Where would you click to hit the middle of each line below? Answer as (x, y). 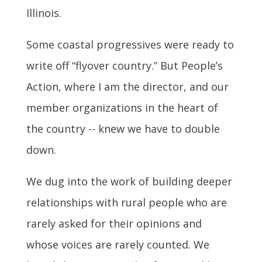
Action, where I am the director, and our (127, 87)
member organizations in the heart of (122, 108)
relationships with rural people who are (126, 203)
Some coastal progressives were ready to (130, 45)
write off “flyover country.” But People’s (124, 66)
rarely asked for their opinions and (114, 224)
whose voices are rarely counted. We (118, 245)
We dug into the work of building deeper (129, 182)
